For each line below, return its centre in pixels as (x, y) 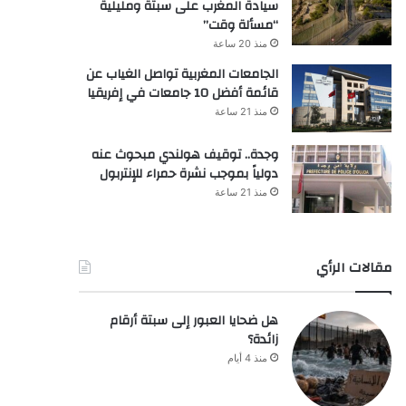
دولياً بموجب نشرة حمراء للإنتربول (188, 174)
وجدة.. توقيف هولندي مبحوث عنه (184, 155)
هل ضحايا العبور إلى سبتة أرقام (193, 320)
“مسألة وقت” (240, 25)
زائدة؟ (262, 339)
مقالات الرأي (353, 267)
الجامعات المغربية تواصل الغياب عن (182, 74)
